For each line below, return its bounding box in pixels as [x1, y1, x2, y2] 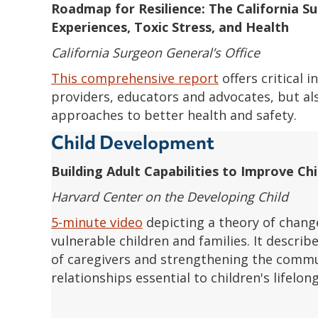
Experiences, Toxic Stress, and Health [51, 18, 289, 35]
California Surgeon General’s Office [51, 43, 260, 61]
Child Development [51, 130, 214, 155]
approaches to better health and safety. [51, 106, 297, 124]
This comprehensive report [51, 69, 219, 87]
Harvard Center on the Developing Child [51, 187, 288, 205]
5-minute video [51, 213, 143, 231]
